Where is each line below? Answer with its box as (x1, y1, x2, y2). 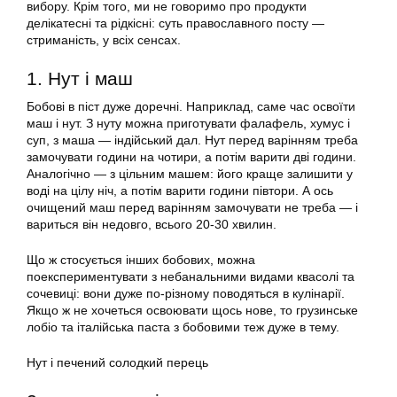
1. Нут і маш (27, 68, 133, 90)
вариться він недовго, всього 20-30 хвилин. (27, 217, 276, 232)
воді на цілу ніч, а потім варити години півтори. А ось (27, 183, 333, 198)
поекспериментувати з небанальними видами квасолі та (27, 269, 354, 284)
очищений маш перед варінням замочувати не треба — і (27, 200, 358, 215)
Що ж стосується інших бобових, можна (27, 253, 255, 268)
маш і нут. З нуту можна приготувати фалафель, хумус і (27, 116, 350, 131)
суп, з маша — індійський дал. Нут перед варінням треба (27, 133, 358, 148)
